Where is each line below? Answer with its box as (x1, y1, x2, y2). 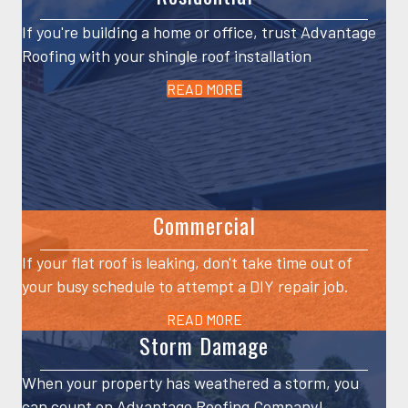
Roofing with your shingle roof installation (22, 46, 311, 66)
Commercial (152, 208, 256, 241)
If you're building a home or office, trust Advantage (22, 22, 376, 43)
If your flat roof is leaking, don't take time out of (22, 251, 352, 272)
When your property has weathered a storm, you (22, 372, 359, 393)
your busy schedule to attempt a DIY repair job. (22, 275, 349, 296)
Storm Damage (139, 328, 269, 362)
